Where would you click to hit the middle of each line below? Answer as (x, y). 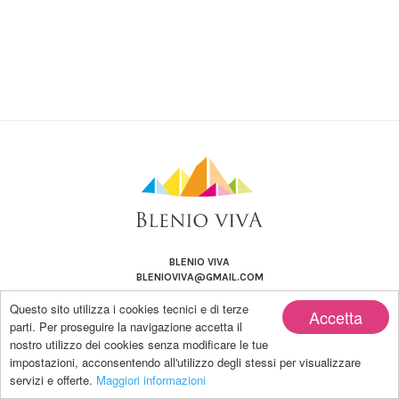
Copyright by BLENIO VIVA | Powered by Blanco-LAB (199, 373)
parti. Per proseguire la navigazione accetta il (126, 326)
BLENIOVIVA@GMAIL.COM (199, 277)
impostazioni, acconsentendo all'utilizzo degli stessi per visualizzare (185, 362)
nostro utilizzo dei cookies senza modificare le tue (139, 344)
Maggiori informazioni (151, 380)
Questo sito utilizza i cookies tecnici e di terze (129, 309)
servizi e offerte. (53, 380)
